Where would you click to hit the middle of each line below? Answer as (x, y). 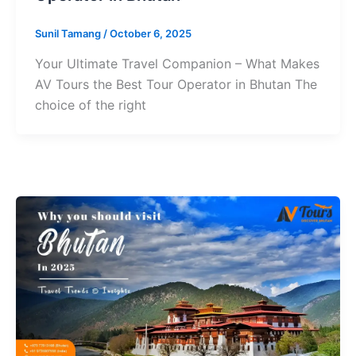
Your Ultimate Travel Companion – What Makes (177, 63)
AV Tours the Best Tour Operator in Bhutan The (176, 84)
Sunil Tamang (69, 34)
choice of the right (90, 104)
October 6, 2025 (150, 34)
